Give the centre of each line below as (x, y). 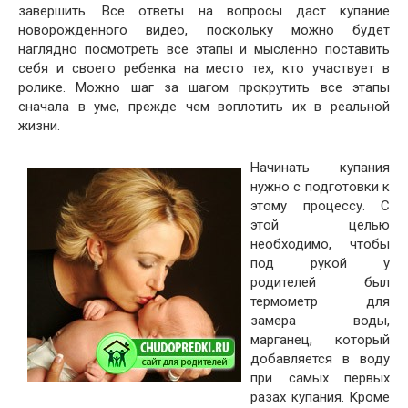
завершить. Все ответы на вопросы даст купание (204, 11)
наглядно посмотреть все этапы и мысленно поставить (204, 49)
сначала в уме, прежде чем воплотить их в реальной (204, 107)
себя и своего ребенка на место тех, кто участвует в (204, 68)
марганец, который (320, 340)
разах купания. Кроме (320, 397)
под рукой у (320, 263)
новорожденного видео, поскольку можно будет (204, 30)
